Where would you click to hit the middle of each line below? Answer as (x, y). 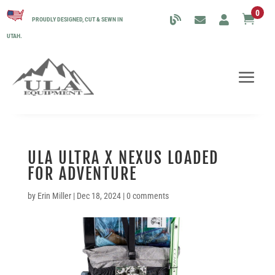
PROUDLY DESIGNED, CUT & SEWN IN (78, 19)
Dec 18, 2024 (99, 196)
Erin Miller (54, 196)
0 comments (147, 196)
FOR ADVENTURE (82, 173)
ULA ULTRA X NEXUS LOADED (123, 157)
